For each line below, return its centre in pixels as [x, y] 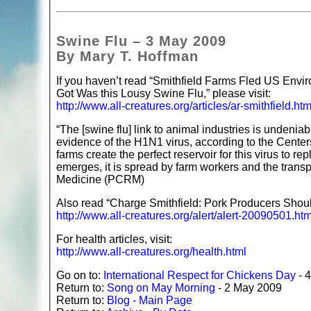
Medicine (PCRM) [100, 180]
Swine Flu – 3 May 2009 [141, 41]
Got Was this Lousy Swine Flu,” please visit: [163, 94]
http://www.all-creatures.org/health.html [151, 252]
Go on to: [80, 276]
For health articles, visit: [114, 239]
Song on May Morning [161, 288]
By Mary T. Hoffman [127, 57]
